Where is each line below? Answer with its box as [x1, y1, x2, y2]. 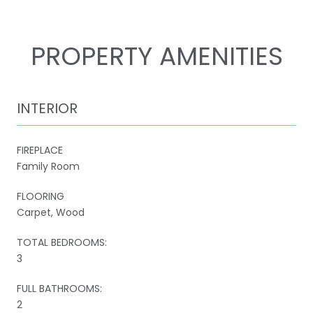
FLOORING [17, 189, 64, 203]
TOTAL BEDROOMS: [17, 235, 107, 249]
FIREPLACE [17, 143, 63, 157]
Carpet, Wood [17, 205, 85, 219]
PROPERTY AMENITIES [30, 38, 283, 74]
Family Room [17, 159, 80, 173]
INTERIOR [17, 98, 78, 118]
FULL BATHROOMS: [17, 281, 102, 296]
